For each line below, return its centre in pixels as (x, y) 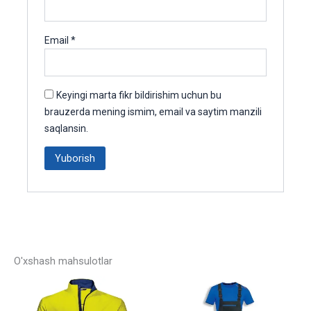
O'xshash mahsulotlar (63, 261)
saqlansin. (67, 128)
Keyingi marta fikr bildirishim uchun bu (139, 95)
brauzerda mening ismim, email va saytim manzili (153, 111)
